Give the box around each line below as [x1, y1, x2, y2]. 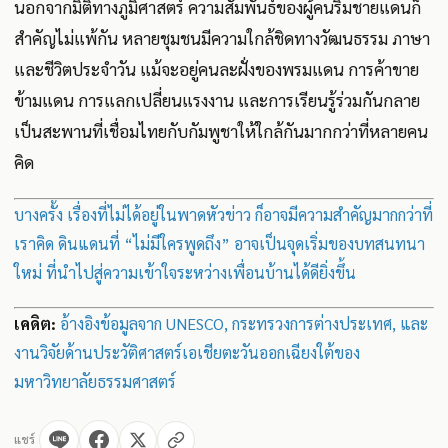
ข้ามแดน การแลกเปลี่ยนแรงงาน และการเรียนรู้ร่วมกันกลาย [14, 88, 420, 111]
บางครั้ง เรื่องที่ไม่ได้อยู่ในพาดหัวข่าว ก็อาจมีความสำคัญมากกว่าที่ [14, 203, 433, 225]
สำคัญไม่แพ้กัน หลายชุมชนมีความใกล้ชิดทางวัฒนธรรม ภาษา [14, 26, 430, 49]
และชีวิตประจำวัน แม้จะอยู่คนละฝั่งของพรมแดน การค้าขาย [14, 57, 419, 80]
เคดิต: [14, 312, 56, 334]
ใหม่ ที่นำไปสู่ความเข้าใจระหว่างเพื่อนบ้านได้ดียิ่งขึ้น [14, 261, 356, 283]
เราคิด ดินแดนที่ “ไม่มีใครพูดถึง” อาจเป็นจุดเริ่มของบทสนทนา [14, 232, 425, 254]
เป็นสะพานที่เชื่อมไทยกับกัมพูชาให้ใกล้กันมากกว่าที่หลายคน [14, 119, 428, 142]
